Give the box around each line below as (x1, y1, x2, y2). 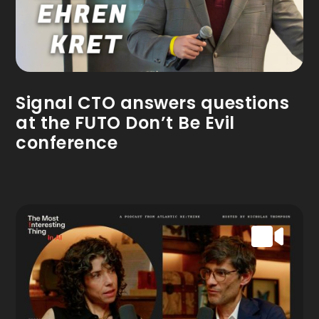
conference (16, 131, 118, 155)
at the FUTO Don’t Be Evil (16, 111, 235, 135)
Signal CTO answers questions (16, 91, 290, 115)
